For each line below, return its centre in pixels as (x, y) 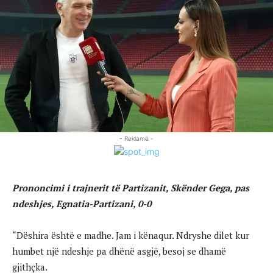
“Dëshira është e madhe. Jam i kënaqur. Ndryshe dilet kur (131, 235)
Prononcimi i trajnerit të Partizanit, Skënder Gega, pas (131, 187)
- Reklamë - (136, 138)
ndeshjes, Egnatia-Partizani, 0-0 (82, 203)
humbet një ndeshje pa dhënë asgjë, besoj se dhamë (119, 251)
